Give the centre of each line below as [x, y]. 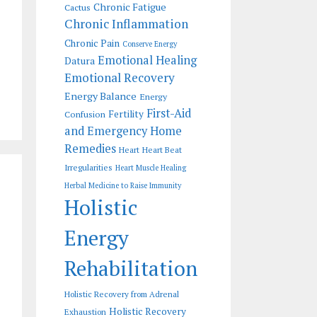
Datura [80, 61]
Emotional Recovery [120, 78]
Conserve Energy [150, 44]
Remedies [90, 149]
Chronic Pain [92, 44]
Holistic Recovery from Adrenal [122, 294]
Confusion [85, 115]
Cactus [77, 8]
